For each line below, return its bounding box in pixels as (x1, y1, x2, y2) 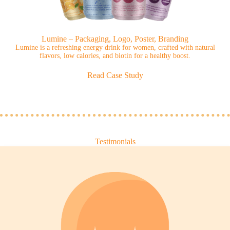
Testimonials (94, 137, 136, 146)
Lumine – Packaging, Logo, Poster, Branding (42, 34, 188, 44)
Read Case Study (87, 71, 143, 80)
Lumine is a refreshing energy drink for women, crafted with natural (15, 44, 215, 52)
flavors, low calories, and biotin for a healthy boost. (40, 52, 190, 60)
